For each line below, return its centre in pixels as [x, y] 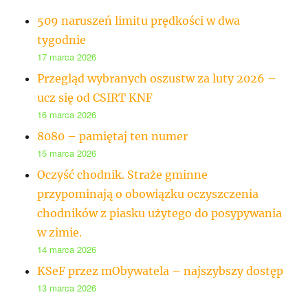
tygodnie [62, 40]
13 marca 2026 [67, 287]
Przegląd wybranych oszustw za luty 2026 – [157, 78]
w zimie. [60, 232]
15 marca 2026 [67, 153]
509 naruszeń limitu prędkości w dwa [139, 20]
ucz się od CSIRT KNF [95, 97]
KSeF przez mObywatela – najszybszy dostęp [161, 271]
